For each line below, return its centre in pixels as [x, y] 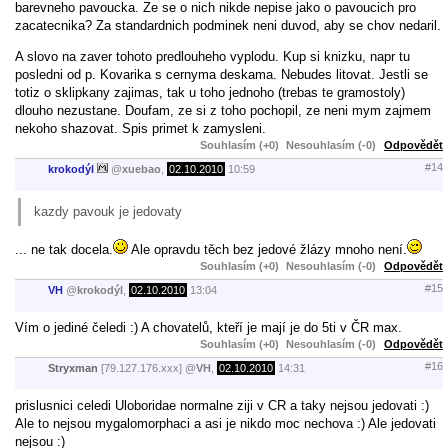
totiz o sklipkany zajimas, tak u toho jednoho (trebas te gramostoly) [210, 92]
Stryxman [73, 368]
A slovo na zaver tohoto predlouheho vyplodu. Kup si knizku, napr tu [212, 56]
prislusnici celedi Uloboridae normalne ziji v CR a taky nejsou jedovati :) [222, 405]
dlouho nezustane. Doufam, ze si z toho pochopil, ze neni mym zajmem [223, 110]
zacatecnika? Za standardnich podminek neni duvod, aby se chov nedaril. [228, 25]
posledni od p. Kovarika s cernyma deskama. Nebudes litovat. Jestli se [221, 74]
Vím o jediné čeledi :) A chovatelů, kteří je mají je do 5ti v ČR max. [208, 327]
